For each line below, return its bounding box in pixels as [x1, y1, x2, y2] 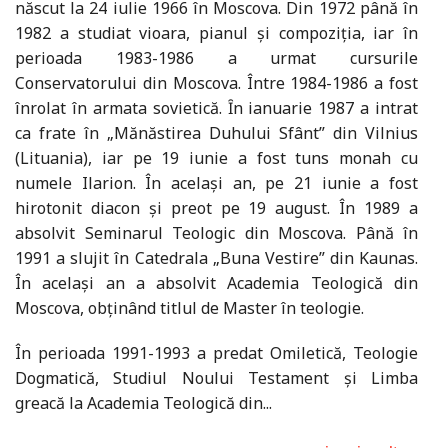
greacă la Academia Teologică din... [15, 392, 272, 415]
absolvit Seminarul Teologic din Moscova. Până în [15, 222, 418, 245]
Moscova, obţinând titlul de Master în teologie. [15, 297, 364, 320]
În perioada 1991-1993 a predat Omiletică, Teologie [15, 342, 418, 365]
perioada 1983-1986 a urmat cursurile [15, 47, 418, 70]
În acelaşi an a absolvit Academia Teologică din [15, 272, 418, 295]
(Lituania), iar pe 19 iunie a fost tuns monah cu [15, 147, 418, 170]
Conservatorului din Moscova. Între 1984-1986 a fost [15, 72, 418, 95]
